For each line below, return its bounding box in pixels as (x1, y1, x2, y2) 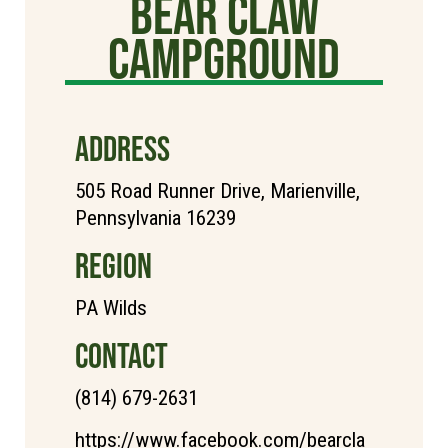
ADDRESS (75, 129, 170, 169)
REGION (75, 246, 152, 286)
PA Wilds (75, 296, 147, 321)
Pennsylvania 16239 (75, 206, 236, 231)
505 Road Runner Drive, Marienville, (75, 179, 360, 204)
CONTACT (75, 336, 168, 376)
